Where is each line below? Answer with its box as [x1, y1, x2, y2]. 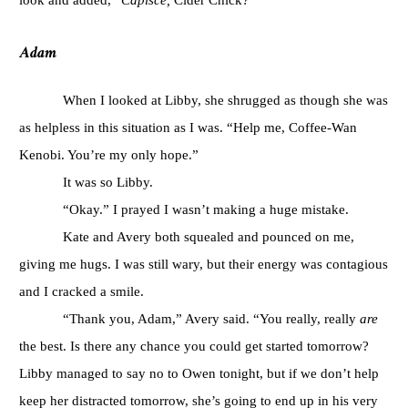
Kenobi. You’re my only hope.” [19, 146, 199, 162]
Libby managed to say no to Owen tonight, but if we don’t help [19, 364, 379, 381]
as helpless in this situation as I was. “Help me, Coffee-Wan [19, 118, 357, 135]
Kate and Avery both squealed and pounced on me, [63, 228, 354, 244]
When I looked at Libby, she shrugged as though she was [63, 91, 388, 107]
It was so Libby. [63, 173, 153, 189]
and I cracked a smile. [19, 282, 144, 299]
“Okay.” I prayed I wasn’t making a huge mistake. [63, 200, 349, 217]
